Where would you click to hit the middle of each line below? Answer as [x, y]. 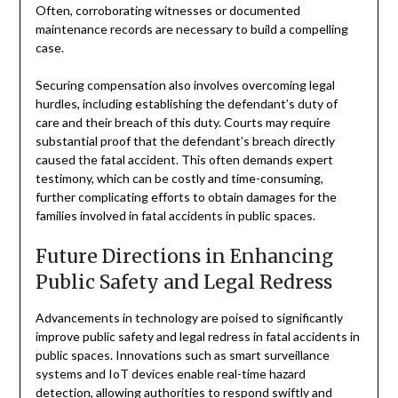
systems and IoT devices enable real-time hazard [170, 373]
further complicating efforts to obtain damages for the [186, 196]
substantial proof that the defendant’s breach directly [185, 140]
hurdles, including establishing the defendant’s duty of [186, 103]
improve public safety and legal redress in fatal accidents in [197, 336]
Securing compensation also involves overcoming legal [185, 84]
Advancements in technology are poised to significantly [189, 317]
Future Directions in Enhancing [184, 256]
